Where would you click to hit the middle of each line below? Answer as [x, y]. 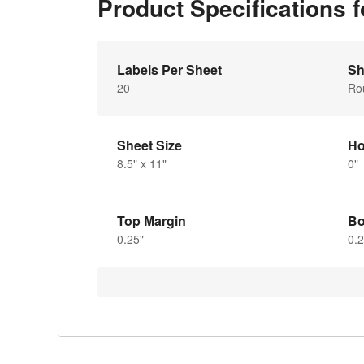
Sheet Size [149, 145]
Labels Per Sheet [169, 69]
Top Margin [152, 220]
